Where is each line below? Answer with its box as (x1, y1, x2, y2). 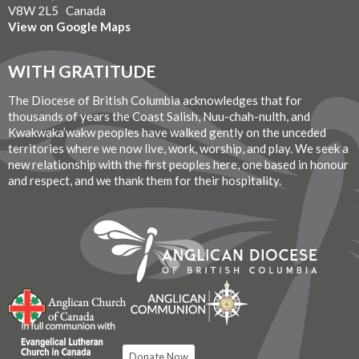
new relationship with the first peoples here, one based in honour (8, 156, 349, 171)
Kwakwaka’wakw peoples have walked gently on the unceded (8, 124, 326, 139)
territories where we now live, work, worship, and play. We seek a (8, 140, 349, 155)
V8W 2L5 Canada (8, 2, 106, 18)
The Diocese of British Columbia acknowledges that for (8, 92, 302, 107)
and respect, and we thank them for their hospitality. (8, 172, 281, 188)
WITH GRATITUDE (8, 61, 155, 82)
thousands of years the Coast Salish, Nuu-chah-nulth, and (8, 108, 310, 123)
